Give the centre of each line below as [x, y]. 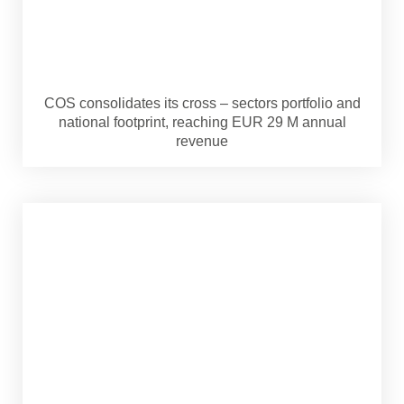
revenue [202, 141]
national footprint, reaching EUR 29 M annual [202, 122]
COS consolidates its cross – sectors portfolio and [202, 103]
